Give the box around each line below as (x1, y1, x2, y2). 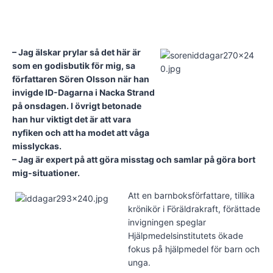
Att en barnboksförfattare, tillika (128, 190, 255, 200)
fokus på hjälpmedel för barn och (128, 243, 260, 254)
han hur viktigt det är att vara (12, 113, 131, 124)
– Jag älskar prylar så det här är (12, 46, 141, 57)
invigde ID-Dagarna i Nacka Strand (12, 87, 155, 97)
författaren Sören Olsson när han (12, 73, 149, 84)
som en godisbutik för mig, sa (12, 60, 135, 71)
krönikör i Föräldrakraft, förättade (128, 203, 260, 214)
